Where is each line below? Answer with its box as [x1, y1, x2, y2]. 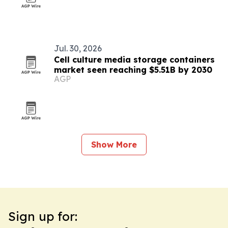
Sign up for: [8, 209, 77, 224]
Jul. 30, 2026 [54, 43, 102, 53]
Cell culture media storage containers [54, 54, 215, 65]
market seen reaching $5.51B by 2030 [54, 65, 212, 75]
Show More [91, 139, 137, 150]
